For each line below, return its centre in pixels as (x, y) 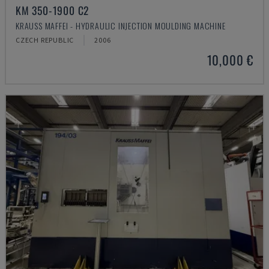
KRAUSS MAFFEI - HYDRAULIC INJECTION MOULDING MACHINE (121, 26)
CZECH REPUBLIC (45, 40)
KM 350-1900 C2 (53, 10)
